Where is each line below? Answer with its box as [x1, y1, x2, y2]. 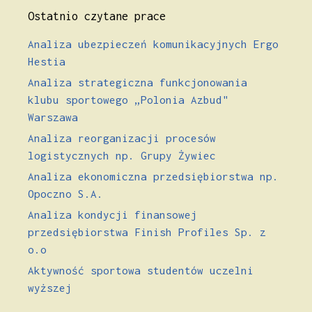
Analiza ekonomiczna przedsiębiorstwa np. [28, 169, 279, 182]
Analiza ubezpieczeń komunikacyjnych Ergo [28, 37, 279, 50]
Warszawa [28, 110, 78, 123]
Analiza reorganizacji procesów [28, 131, 216, 144]
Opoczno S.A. [28, 187, 103, 200]
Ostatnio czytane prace [28, 9, 166, 22]
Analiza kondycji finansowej [28, 208, 197, 221]
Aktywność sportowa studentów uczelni [28, 263, 253, 276]
